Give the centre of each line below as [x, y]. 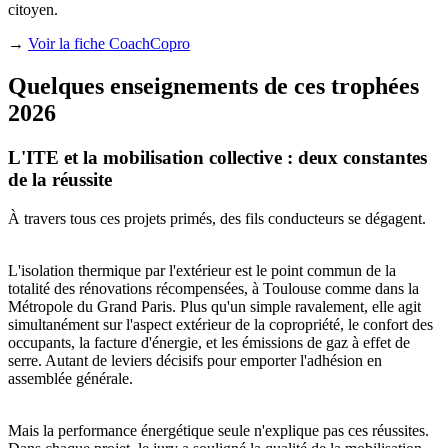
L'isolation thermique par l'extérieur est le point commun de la [202, 270]
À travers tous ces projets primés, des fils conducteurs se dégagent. [217, 218]
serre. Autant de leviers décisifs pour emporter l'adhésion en [195, 360]
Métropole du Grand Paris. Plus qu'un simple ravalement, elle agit [214, 306]
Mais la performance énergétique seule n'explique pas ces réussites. [218, 430]
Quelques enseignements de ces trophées [213, 85]
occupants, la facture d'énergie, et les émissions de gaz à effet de [209, 342]
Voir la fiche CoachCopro [109, 44]
